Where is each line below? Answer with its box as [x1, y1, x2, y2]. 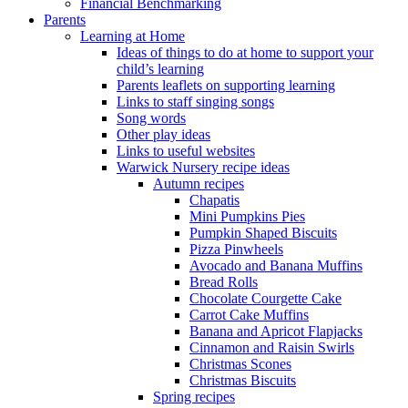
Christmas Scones [189, 355, 291, 372]
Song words [117, 109, 186, 126]
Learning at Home [80, 27, 185, 44]
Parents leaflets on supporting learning [117, 76, 335, 93]
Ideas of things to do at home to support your [117, 44, 373, 60]
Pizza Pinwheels [189, 240, 283, 257]
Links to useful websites [117, 142, 255, 158]
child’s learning [117, 60, 204, 76]
